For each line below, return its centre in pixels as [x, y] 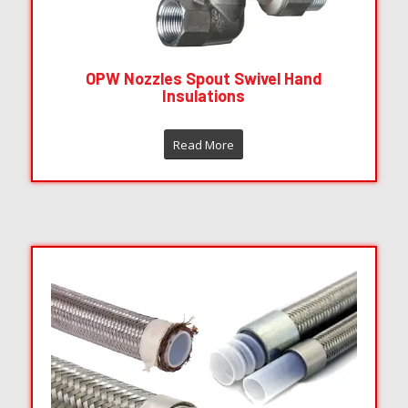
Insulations [204, 95]
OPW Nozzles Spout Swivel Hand [204, 78]
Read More [204, 144]
